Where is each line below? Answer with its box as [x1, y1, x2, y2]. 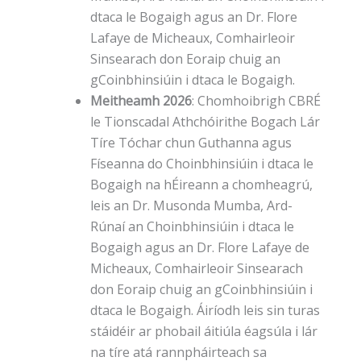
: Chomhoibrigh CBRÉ [192, 92, 321, 110]
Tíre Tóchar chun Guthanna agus [90, 134, 292, 152]
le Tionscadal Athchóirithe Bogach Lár [90, 113, 320, 131]
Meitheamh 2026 [90, 92, 192, 110]
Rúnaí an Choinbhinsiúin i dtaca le [90, 218, 294, 236]
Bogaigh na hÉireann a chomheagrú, [90, 176, 313, 194]
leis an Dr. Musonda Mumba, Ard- [90, 197, 293, 215]
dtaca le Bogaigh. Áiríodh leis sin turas [90, 301, 320, 320]
